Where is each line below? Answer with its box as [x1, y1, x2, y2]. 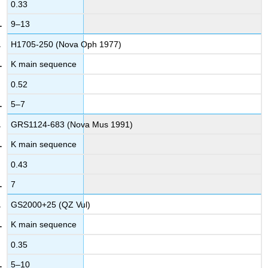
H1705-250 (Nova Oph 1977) [11, 39, 122, 49]
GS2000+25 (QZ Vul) [11, 199, 91, 209]
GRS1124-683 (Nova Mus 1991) [11, 119, 133, 129]
